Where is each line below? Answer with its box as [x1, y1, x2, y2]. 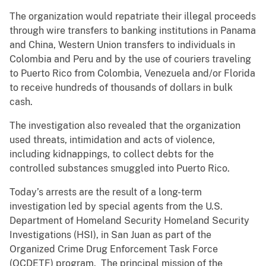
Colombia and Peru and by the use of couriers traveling [9, 53, 251, 65]
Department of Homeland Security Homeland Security [9, 215, 249, 227]
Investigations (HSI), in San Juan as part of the [9, 229, 211, 241]
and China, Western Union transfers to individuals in [9, 39, 235, 51]
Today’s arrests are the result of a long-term [9, 186, 202, 198]
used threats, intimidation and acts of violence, [9, 134, 215, 146]
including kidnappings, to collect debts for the [9, 148, 214, 160]
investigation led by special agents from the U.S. [9, 201, 223, 213]
